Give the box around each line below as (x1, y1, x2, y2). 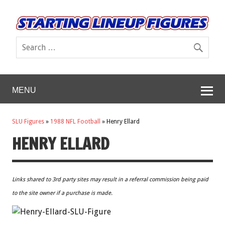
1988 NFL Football (50, 118, 100, 126)
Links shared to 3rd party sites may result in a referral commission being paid (12, 176, 208, 183)
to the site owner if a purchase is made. (12, 189, 113, 196)
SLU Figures (12, 118, 44, 126)
